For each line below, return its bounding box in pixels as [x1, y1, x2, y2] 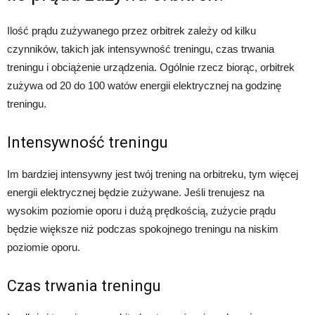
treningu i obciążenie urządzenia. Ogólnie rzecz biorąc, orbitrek [7, 61, 295, 74]
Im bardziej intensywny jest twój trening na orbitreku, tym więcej [7, 168, 298, 181]
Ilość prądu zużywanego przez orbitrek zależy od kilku [7, 25, 256, 37]
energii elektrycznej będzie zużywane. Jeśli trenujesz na [7, 186, 264, 199]
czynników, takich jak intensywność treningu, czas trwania [7, 43, 274, 56]
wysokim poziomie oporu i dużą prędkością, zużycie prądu [7, 205, 276, 217]
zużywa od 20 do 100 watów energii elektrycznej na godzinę [7, 79, 281, 92]
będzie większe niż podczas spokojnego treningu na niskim [7, 223, 278, 236]
